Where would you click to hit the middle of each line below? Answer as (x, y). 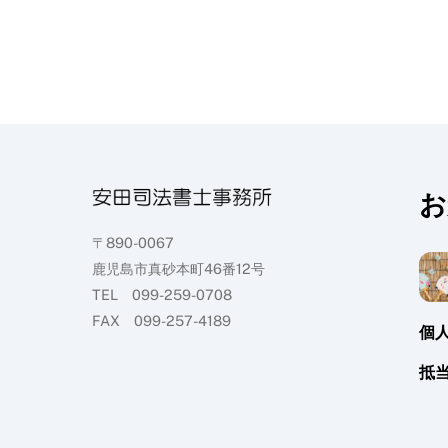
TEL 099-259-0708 (162, 294)
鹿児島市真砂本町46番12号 (178, 268)
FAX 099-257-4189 (161, 320)
